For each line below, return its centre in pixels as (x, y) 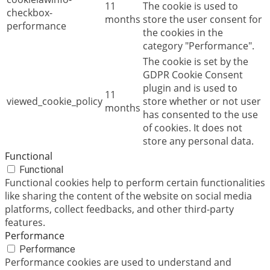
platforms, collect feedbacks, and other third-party (119, 209)
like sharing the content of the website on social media (128, 196)
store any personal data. (198, 141)
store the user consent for (202, 19)
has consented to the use (200, 114)
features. (25, 222)
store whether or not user (202, 101)
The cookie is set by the (196, 61)
